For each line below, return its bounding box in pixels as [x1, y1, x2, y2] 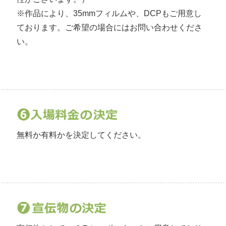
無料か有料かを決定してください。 [17, 130, 146, 139]
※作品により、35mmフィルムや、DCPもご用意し [17, 9, 202, 18]
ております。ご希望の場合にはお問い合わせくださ [17, 23, 202, 32]
